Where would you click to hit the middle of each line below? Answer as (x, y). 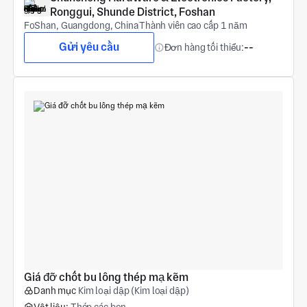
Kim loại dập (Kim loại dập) (133, 291)
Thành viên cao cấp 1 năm (193, 25)
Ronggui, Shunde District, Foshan (132, 12)
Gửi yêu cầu (89, 47)
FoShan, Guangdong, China (81, 25)
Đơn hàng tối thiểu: (204, 47)
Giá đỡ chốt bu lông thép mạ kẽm (106, 278)
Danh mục (54, 291)
